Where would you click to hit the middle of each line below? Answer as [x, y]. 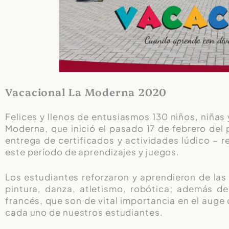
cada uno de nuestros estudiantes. [84, 212]
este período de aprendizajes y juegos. [93, 152]
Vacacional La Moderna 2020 [86, 91]
